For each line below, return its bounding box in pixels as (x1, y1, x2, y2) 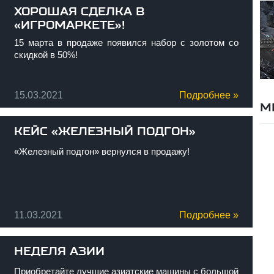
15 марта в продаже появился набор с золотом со (13, 37, 239, 48)
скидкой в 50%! (13, 50, 78, 60)
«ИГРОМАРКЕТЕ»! (13, 18, 125, 32)
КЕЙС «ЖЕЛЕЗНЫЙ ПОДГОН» (13, 125, 196, 138)
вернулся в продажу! (98, 146, 190, 157)
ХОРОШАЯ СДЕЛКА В (13, 5, 144, 18)
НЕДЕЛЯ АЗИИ (13, 245, 105, 258)
